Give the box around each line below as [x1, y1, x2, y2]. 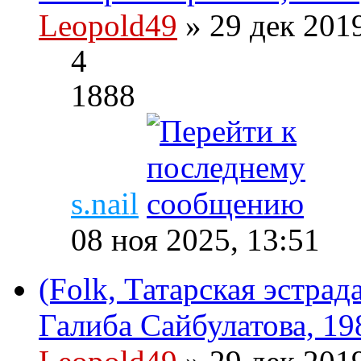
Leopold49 [39, 8, 177, 44]
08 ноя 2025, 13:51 [71, 222, 320, 258]
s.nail [71, 186, 139, 222]
